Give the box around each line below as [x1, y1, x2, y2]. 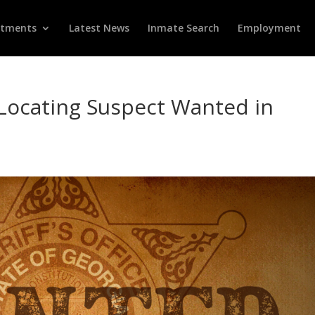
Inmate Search [148, 21, 219, 34]
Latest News [69, 21, 129, 34]
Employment [238, 21, 301, 34]
